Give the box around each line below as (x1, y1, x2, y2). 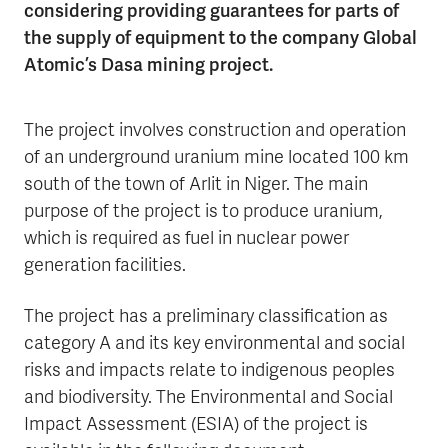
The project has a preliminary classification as (24, 306, 388, 330)
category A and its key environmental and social (24, 333, 405, 357)
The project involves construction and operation (24, 120, 406, 144)
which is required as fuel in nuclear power (24, 228, 349, 252)
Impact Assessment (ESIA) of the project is (24, 414, 368, 438)
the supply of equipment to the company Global (24, 26, 417, 50)
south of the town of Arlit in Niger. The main (24, 174, 368, 198)
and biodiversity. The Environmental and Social (24, 387, 393, 411)
